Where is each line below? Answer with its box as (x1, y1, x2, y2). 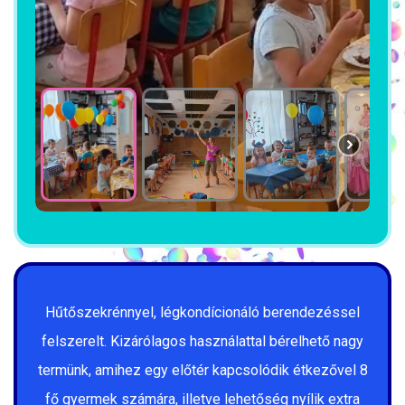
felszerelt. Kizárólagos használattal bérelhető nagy (42, 333, 363, 350)
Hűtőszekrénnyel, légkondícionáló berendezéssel (45, 304, 360, 321)
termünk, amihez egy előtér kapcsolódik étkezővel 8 (37, 362, 368, 379)
